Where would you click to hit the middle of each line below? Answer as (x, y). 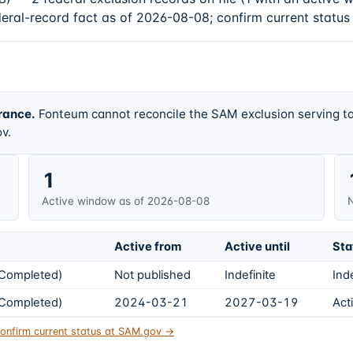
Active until (257, 247)
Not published (152, 275)
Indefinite (250, 275)
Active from (148, 247)
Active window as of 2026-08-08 (126, 201)
